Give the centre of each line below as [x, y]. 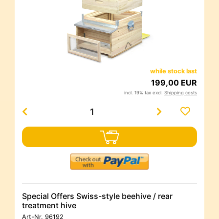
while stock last [174, 71]
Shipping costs [181, 93]
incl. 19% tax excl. [144, 93]
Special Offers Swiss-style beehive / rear [97, 196]
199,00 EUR [174, 83]
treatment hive [49, 206]
